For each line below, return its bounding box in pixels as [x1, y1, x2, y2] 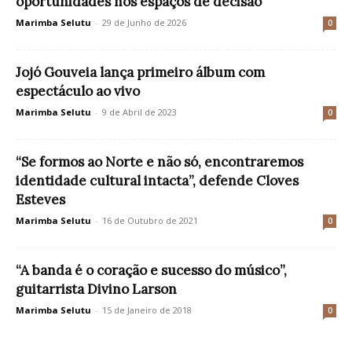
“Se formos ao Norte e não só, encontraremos [16, 153, 303, 170]
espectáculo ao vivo [16, 82, 140, 100]
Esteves [16, 191, 65, 208]
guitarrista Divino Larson [16, 280, 177, 298]
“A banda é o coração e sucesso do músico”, [16, 262, 287, 279]
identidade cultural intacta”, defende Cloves [16, 172, 299, 189]
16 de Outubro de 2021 [102, 214, 198, 226]
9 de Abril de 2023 [102, 106, 177, 118]
